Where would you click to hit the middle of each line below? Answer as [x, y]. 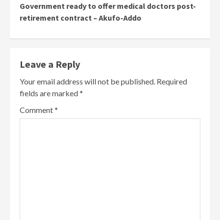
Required [172, 82]
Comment [37, 110]
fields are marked [50, 93]
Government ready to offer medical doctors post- [108, 6]
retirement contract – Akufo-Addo [81, 18]
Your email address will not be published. [87, 82]
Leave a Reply [50, 64]
